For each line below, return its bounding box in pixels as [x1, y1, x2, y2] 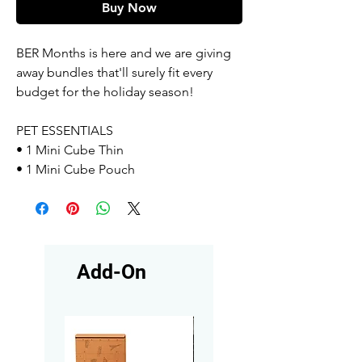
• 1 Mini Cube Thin [16, 142, 124, 158]
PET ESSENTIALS [16, 123, 113, 139]
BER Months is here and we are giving [16, 45, 231, 61]
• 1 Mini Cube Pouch [16, 162, 135, 178]
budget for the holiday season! [16, 84, 194, 100]
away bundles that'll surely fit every [16, 65, 213, 81]
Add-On [77, 260, 146, 284]
